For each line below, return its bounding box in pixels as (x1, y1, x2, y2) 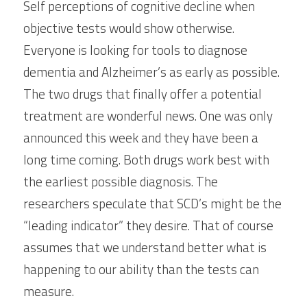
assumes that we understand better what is (23, 237, 267, 257)
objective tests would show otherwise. (23, 18, 234, 38)
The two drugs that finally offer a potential (23, 84, 262, 103)
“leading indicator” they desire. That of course (23, 215, 273, 235)
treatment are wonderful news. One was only (23, 106, 273, 125)
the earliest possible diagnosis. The (23, 171, 218, 191)
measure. (23, 281, 74, 301)
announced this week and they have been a (23, 127, 258, 147)
